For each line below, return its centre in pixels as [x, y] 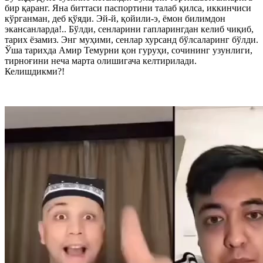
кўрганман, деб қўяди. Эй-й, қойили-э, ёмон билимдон [115, 18]
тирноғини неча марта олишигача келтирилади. [101, 60]
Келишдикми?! [35, 71]
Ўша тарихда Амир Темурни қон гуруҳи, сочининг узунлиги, [129, 50]
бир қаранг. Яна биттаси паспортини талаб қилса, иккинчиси [128, 8]
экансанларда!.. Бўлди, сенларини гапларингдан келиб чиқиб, [129, 29]
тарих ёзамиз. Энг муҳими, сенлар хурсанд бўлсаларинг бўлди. [131, 39]
